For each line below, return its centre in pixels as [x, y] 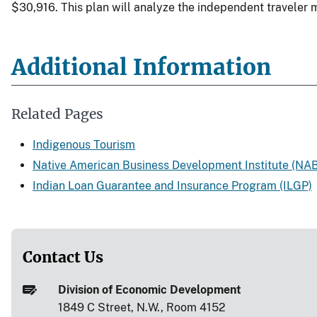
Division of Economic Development [149, 289]
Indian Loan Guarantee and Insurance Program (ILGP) [172, 185]
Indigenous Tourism [84, 144]
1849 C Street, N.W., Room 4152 [142, 307]
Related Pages [57, 114]
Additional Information [141, 67]
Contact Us [63, 257]
